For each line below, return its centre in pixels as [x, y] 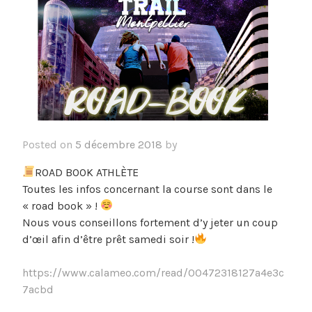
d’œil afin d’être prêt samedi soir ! [108, 239]
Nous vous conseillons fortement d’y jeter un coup [150, 222]
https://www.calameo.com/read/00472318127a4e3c [153, 272]
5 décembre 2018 [119, 144]
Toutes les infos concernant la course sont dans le [147, 189]
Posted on [49, 144]
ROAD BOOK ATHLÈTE [87, 172]
